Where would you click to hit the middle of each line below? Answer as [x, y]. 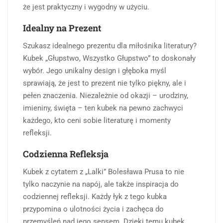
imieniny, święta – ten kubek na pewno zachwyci [103, 108]
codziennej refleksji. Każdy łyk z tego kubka [95, 196]
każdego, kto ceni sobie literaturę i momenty [97, 120]
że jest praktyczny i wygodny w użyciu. [86, 7]
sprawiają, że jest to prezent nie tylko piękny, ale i [105, 83]
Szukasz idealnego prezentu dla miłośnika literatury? [110, 46]
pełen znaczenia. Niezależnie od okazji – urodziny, [106, 95]
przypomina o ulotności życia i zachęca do [93, 209]
